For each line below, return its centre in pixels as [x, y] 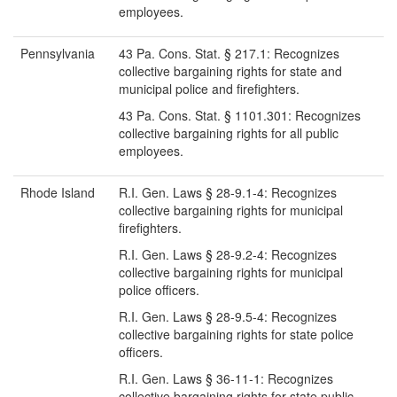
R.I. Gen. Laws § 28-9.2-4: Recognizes [228, 255]
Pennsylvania [58, 54]
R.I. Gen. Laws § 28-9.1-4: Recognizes [228, 193]
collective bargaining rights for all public [229, 133]
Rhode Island [58, 193]
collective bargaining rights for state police [236, 335]
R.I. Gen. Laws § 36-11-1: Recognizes [226, 379]
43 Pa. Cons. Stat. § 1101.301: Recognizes [240, 116]
